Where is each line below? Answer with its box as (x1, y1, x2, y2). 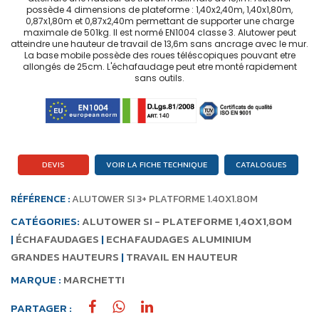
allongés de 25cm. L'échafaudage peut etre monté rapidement (22, 61, 297, 73)
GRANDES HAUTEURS (11, 248, 119, 265)
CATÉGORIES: (11, 212, 82, 229)
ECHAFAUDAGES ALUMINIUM (106, 230, 251, 247)
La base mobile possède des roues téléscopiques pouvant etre (23, 49, 296, 61)
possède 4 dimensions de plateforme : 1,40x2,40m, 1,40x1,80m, (26, 4, 293, 16)
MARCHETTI (63, 271, 125, 288)
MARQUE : (11, 271, 63, 288)
